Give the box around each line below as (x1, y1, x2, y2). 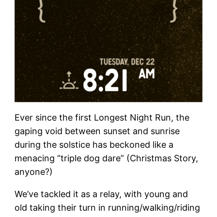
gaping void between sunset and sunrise (15, 125, 180, 136)
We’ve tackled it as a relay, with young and (15, 188, 188, 199)
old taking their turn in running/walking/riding (15, 202, 201, 213)
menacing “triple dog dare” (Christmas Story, (15, 153, 199, 163)
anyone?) (15, 166, 53, 177)
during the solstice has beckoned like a (15, 139, 174, 150)
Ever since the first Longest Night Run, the (15, 112, 190, 123)
